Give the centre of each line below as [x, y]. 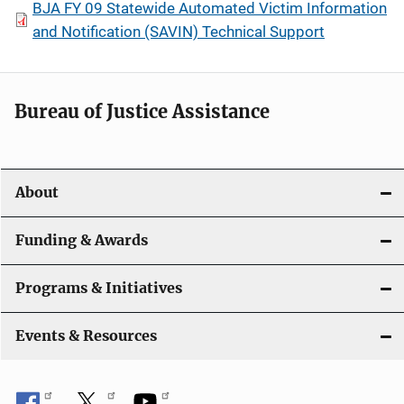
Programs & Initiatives [99, 288]
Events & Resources [86, 336]
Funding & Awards [82, 240]
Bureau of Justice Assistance [142, 111]
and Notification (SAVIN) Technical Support [179, 32]
